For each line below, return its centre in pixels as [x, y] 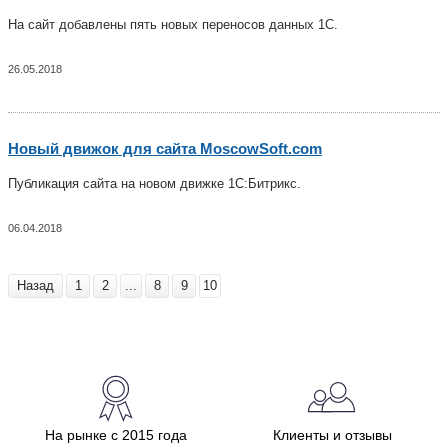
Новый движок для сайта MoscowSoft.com [165, 148]
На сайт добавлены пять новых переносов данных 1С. [173, 24]
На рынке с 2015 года [116, 435]
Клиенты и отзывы [332, 435]
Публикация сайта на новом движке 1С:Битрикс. [154, 183]
